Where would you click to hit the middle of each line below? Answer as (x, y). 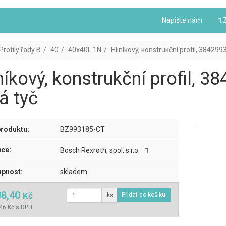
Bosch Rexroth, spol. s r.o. (101, 151)
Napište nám (182, 20)
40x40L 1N (84, 50)
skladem (74, 172)
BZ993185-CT (83, 129)
